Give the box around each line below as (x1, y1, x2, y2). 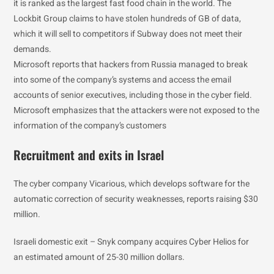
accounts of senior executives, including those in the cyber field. (13, 89, 253, 102)
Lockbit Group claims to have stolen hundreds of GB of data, (13, 12, 242, 25)
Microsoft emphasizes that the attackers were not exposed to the (13, 104, 260, 117)
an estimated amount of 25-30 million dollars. (13, 251, 185, 264)
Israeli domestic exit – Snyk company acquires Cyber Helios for (13, 235, 250, 248)
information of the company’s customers (13, 119, 167, 132)
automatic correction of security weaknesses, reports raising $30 (13, 193, 259, 206)
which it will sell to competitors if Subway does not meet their (13, 28, 243, 40)
